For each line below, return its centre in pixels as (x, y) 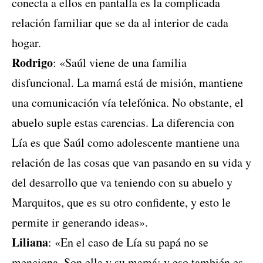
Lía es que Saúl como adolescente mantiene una (126, 143)
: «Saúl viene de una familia (120, 63)
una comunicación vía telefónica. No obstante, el (128, 103)
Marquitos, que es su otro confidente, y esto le (121, 203)
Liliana (30, 242)
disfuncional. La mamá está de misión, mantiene (127, 83)
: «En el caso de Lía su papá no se (128, 242)
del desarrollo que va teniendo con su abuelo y (122, 183)
